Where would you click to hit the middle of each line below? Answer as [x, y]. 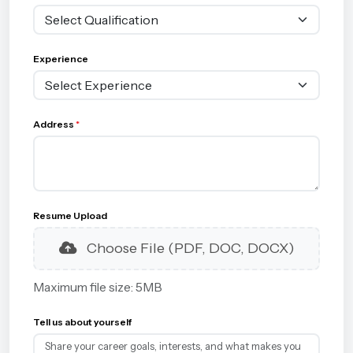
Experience [61, 58]
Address [54, 124]
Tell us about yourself [82, 321]
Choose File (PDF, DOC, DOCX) [189, 248]
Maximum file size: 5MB [98, 287]
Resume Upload [70, 215]
